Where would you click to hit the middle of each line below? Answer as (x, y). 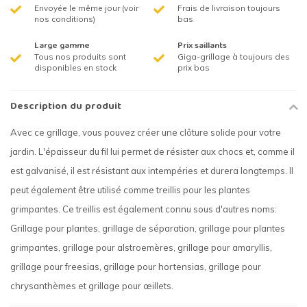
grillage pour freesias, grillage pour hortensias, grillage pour (136, 267)
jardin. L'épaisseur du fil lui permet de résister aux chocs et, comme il (152, 152)
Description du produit (66, 107)
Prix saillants (202, 47)
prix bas (194, 68)
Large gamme (62, 47)
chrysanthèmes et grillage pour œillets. (92, 286)
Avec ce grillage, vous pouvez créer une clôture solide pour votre (146, 133)
